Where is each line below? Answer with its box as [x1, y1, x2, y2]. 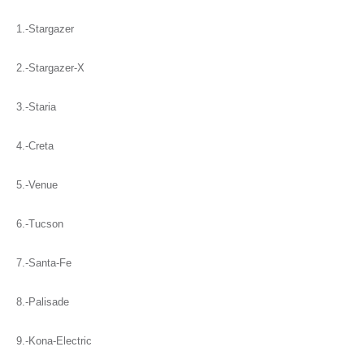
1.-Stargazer [16, 23, 74, 35]
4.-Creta [16, 140, 54, 152]
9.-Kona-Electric [16, 335, 92, 347]
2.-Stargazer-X [16, 62, 84, 74]
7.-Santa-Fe [16, 257, 71, 269]
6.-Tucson [16, 218, 63, 230]
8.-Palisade [16, 296, 69, 308]
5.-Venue [16, 179, 58, 191]
